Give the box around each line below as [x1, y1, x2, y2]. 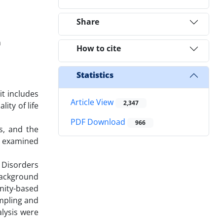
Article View [71, 96, 115, 108]
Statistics [76, 70, 113, 81]
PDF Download [71, 116, 127, 128]
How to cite [76, 43, 121, 54]
